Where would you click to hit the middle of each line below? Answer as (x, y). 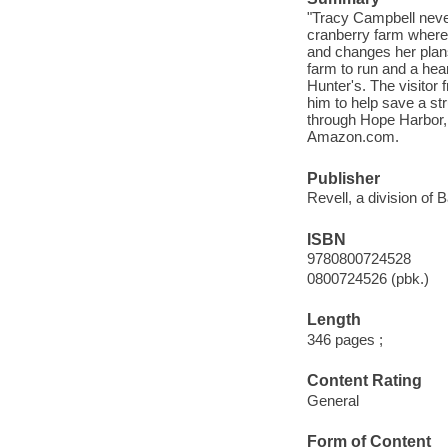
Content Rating (364, 381)
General (332, 400)
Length (333, 320)
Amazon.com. (352, 137)
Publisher (343, 178)
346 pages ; (344, 339)
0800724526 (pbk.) (367, 279)
